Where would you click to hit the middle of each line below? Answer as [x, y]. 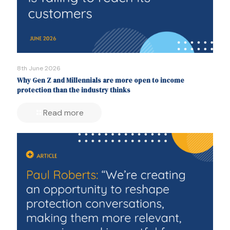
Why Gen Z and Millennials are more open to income [101, 81]
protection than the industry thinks [74, 90]
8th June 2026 [39, 69]
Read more [63, 113]
